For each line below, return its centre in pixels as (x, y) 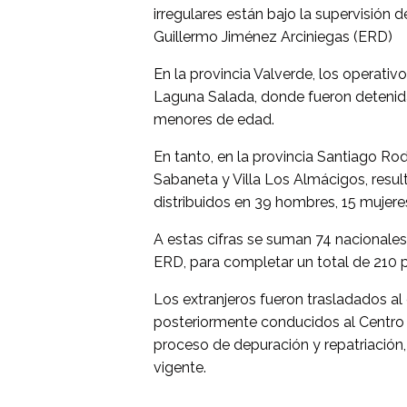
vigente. (180, 368)
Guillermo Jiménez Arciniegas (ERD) (273, 37)
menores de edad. (214, 120)
